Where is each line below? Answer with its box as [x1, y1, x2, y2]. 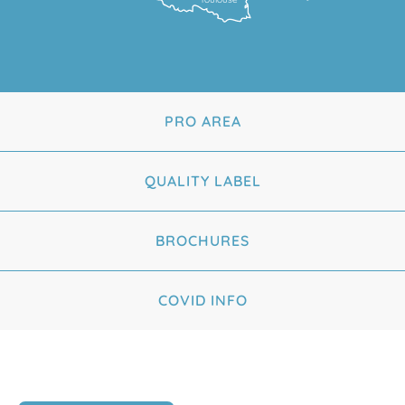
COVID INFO [157, 290, 248, 309]
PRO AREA [164, 111, 241, 130]
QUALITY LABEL [144, 171, 261, 190]
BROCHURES [155, 231, 250, 250]
